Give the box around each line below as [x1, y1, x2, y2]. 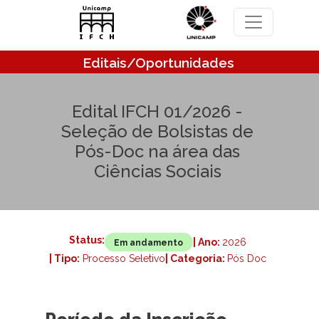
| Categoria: [164, 253, 227, 265]
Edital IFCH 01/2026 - [72, 101, 243, 122]
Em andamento [113, 237, 183, 248]
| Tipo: [48, 253, 80, 265]
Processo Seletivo [79, 253, 165, 265]
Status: [68, 234, 105, 246]
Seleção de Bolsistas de [61, 121, 253, 142]
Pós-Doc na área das [75, 141, 240, 162]
